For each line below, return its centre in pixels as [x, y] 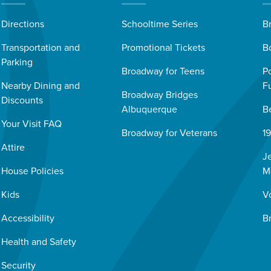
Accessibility [28, 219]
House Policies [33, 171]
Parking [17, 63]
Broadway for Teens [163, 72]
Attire [13, 148]
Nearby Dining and [41, 86]
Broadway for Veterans [169, 133]
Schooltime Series [159, 24]
